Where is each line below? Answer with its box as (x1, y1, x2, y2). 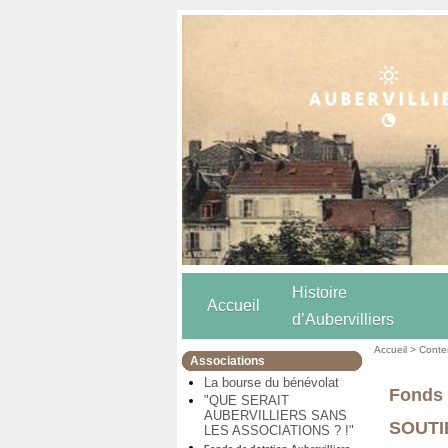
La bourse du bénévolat (204, 375, 339, 391)
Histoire (292, 284, 347, 302)
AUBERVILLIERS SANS (204, 407, 347, 423)
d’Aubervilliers (292, 311, 394, 329)
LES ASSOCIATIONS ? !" (204, 422, 354, 438)
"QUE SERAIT (204, 392, 289, 408)
